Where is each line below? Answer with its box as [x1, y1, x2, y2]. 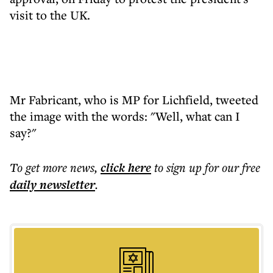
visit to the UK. [10, 7, 90, 23]
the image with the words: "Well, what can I [10, 108, 240, 124]
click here [101, 159, 151, 176]
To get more [10, 159, 70, 175]
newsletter [37, 176, 95, 193]
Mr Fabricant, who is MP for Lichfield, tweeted [10, 91, 258, 108]
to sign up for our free [154, 159, 260, 175]
